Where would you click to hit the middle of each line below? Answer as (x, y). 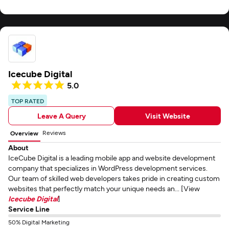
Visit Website (168, 116)
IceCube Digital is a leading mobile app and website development (112, 158)
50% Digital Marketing (39, 222)
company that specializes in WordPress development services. (108, 168)
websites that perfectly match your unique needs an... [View (104, 188)
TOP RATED (28, 101)
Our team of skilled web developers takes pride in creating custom (114, 178)
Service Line (29, 209)
